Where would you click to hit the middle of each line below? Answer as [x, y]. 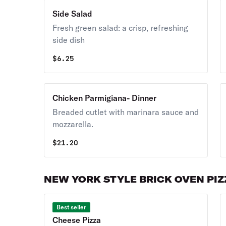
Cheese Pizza [77, 220]
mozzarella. [73, 124]
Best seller [72, 207]
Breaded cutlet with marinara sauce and [126, 112]
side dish [69, 40]
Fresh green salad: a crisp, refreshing [121, 28]
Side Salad [73, 14]
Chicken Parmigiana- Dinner [105, 98]
